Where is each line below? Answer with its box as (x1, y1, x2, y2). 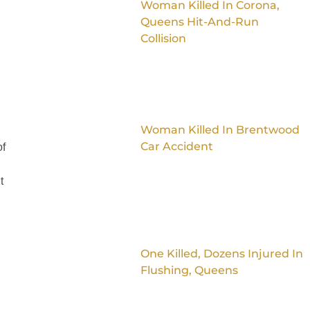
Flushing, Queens (140, 263, 238, 277)
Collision (140, 32, 186, 46)
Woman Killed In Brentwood (140, 122, 300, 136)
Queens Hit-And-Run (140, 15, 259, 29)
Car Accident (140, 139, 213, 153)
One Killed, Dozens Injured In (140, 246, 303, 260)
